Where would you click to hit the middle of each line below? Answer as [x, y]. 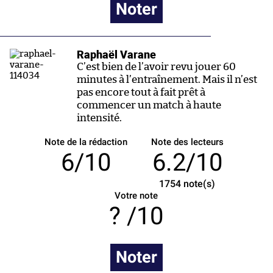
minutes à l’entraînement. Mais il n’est [167, 79]
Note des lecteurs [187, 142]
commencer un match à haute [149, 105]
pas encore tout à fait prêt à [141, 92]
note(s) [198, 183]
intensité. [99, 118]
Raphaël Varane [116, 54]
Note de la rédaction [86, 142]
